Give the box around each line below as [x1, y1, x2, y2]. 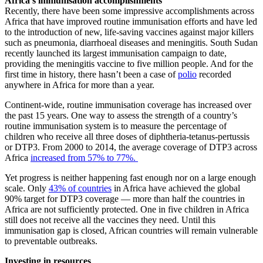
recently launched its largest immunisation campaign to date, [5, 48, 227, 58]
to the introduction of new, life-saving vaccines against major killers [5, 26, 254, 37]
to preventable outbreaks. [5, 235, 100, 246]
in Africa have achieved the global [112, 183, 240, 193]
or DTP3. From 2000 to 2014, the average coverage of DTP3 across [5, 141, 257, 152]
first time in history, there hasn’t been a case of [5, 69, 178, 79]
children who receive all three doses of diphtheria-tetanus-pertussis [5, 131, 249, 141]
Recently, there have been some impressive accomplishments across [5, 5, 254, 16]
